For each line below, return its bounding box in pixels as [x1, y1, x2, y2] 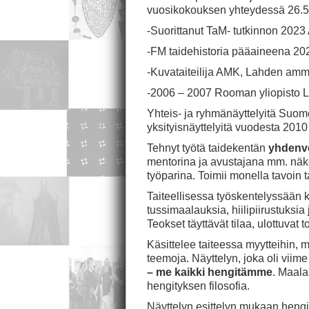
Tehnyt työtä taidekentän [147, 142, 268, 154]
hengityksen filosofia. [147, 280, 250, 292]
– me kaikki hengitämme [147, 266, 272, 278]
